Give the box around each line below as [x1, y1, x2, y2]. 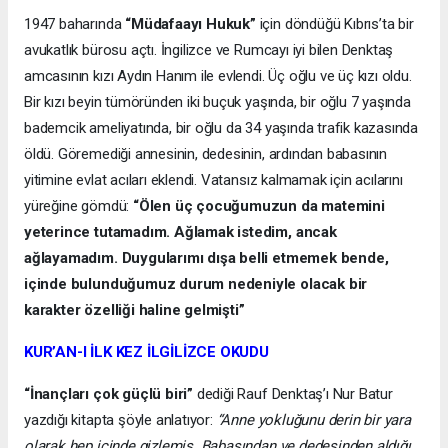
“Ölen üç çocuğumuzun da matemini [132, 197, 385, 216]
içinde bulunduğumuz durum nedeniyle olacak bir [24, 275, 368, 294]
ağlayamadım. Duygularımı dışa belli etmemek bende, [24, 249, 389, 268]
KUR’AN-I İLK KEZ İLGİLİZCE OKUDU [24, 343, 269, 362]
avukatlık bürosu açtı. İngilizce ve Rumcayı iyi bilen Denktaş [24, 41, 394, 60]
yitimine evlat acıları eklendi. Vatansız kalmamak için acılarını [24, 171, 403, 190]
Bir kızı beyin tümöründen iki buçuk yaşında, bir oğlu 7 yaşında [24, 93, 411, 112]
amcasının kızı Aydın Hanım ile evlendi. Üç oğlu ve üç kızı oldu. [24, 67, 412, 86]
